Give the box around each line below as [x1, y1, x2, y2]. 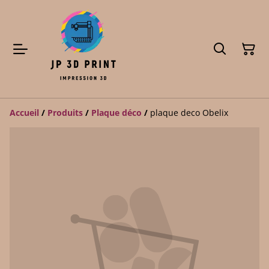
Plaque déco [91, 107, 142, 118]
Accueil [10, 107, 39, 118]
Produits [47, 107, 83, 118]
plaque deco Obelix [150, 107, 228, 118]
